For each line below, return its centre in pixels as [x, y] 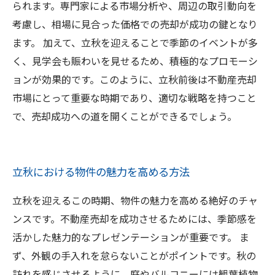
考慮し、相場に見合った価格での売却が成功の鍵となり [135, 24]
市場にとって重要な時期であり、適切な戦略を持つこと [134, 98]
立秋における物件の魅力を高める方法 [101, 172]
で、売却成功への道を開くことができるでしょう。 [125, 116]
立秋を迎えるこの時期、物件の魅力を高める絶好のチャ [135, 200]
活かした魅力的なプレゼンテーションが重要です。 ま [131, 237]
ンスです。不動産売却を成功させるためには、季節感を [134, 219]
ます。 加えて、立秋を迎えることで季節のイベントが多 [135, 42]
